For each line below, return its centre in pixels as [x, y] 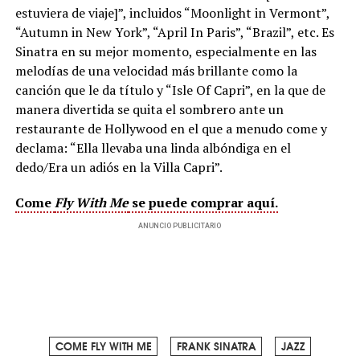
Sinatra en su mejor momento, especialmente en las [166, 51]
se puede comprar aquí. [203, 202]
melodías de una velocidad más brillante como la [156, 70]
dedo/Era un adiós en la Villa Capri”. [119, 167]
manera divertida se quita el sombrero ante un [149, 109]
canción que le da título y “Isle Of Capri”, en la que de [170, 90]
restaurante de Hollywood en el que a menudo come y [171, 128]
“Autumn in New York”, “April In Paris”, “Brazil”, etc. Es [174, 32]
